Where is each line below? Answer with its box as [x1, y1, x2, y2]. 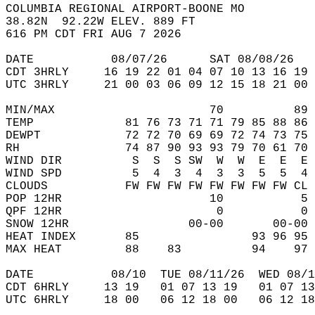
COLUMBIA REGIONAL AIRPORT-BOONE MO [6, 3, 266, 15]
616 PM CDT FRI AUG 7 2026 [6, 28, 195, 41]
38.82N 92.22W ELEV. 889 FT [6, 15, 210, 28]
